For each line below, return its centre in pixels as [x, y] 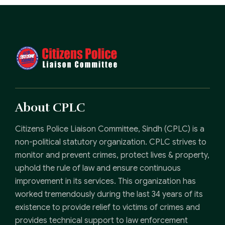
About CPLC [50, 107]
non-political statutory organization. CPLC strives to [111, 142]
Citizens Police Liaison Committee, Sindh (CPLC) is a [110, 129]
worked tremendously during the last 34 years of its [109, 194]
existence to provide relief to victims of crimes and [107, 207]
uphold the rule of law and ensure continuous [98, 168]
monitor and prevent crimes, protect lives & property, [112, 155]
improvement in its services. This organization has [105, 181]
